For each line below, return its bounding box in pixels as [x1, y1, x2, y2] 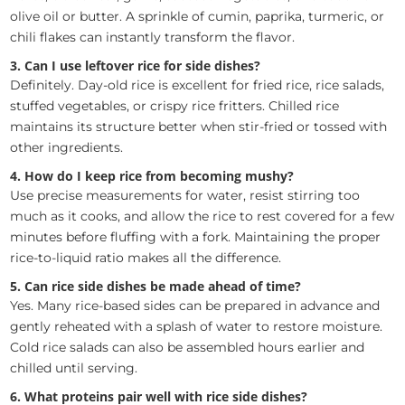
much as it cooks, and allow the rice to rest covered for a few [10, 207, 395, 224]
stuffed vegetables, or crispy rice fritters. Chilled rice [10, 97, 340, 114]
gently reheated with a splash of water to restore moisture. [10, 317, 383, 334]
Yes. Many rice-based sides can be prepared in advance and [10, 297, 381, 314]
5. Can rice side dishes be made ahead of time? [10, 277, 302, 295]
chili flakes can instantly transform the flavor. [10, 28, 296, 45]
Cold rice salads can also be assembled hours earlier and [10, 338, 365, 355]
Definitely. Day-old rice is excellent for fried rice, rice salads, [10, 76, 385, 93]
